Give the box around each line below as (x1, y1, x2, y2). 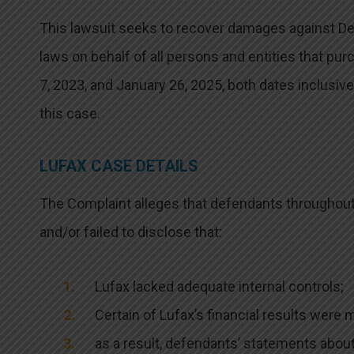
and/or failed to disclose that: (40, 224, 222, 240)
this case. (40, 105, 100, 122)
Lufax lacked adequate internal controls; (95, 278, 344, 295)
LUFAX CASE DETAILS (40, 156, 198, 175)
